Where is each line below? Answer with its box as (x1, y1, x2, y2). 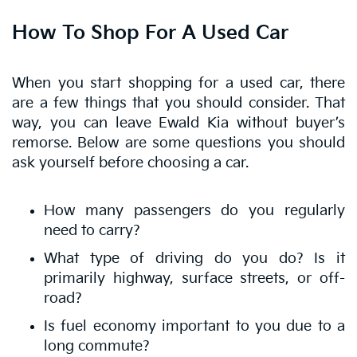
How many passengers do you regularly (44, 202, 345, 219)
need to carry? (44, 222, 140, 239)
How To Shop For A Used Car (12, 21, 294, 45)
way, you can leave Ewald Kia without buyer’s (12, 114, 345, 131)
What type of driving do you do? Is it (44, 249, 345, 267)
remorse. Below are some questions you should (12, 134, 345, 151)
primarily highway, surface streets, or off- (44, 269, 345, 287)
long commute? (44, 337, 150, 355)
